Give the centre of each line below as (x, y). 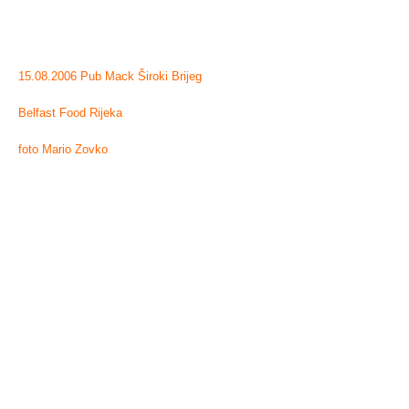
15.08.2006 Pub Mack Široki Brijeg (110, 77)
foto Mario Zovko (63, 150)
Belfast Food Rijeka (70, 113)
